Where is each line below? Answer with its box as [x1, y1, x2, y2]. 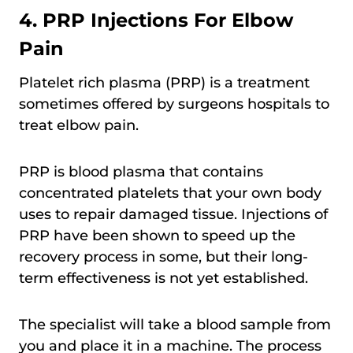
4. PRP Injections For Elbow [19, 8, 293, 32]
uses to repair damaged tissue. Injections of [19, 205, 328, 223]
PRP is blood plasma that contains [19, 162, 263, 180]
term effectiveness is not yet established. [19, 269, 308, 287]
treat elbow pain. [19, 116, 139, 134]
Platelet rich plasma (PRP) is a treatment [19, 73, 310, 91]
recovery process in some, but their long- [19, 247, 308, 266]
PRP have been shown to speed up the [19, 226, 295, 244]
